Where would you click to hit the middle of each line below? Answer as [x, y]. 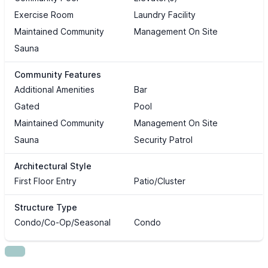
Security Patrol [163, 140]
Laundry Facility [165, 15]
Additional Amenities [54, 90]
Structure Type [46, 208]
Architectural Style [53, 166]
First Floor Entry [45, 181]
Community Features [58, 75]
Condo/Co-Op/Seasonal [63, 223]
